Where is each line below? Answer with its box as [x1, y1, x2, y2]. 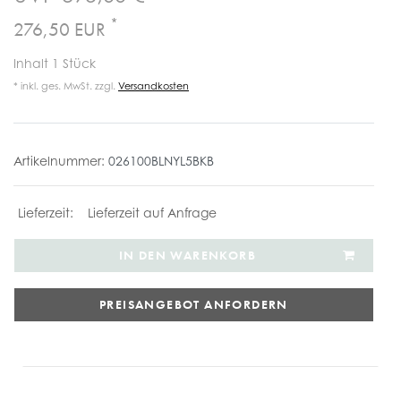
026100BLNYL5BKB [108, 153, 214, 168]
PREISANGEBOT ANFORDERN [99, 296, 288, 312]
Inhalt [13, 55, 52, 71]
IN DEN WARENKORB [118, 247, 256, 263]
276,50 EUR [13, 17, 110, 41]
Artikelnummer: [13, 153, 108, 168]
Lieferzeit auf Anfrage [87, 205, 217, 220]
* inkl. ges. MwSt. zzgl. [13, 80, 118, 92]
